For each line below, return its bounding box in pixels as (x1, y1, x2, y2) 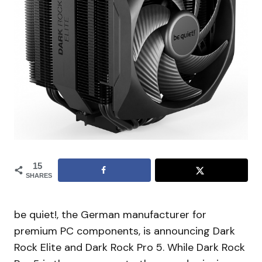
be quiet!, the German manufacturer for (14, 207, 206, 222)
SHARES (26, 171, 52, 179)
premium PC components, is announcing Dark (14, 223, 235, 238)
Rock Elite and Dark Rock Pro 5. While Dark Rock (14, 240, 245, 254)
